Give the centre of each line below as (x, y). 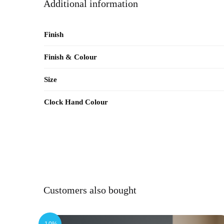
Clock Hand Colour (76, 102)
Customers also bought (90, 190)
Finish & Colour (70, 57)
